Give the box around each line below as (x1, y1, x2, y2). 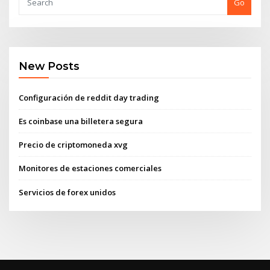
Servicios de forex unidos (19, 186, 116, 198)
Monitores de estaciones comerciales (19, 163, 162, 174)
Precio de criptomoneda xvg (19, 139, 128, 151)
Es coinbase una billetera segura (19, 115, 143, 127)
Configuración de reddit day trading (19, 92, 160, 103)
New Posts (19, 60, 80, 73)
